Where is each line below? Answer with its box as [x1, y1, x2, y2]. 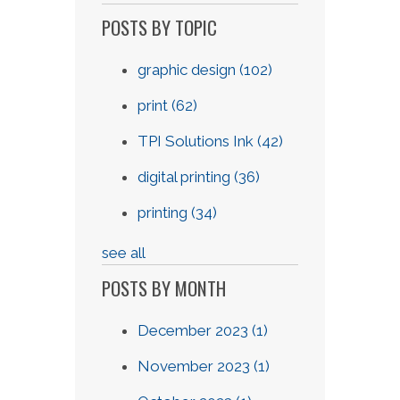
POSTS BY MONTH [102, 274, 226, 302]
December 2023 [137, 321, 252, 339]
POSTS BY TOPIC [102, 13, 217, 41]
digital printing [137, 168, 234, 186]
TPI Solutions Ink [137, 132, 257, 150]
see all [102, 244, 146, 262]
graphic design [137, 61, 239, 79]
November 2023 [137, 357, 254, 375]
